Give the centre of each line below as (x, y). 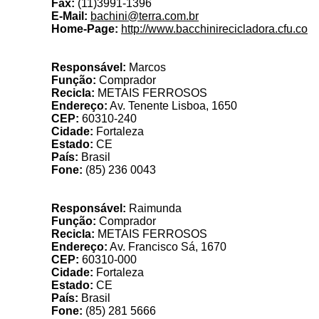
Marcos (146, 67)
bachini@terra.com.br (145, 16)
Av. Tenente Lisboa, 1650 (172, 106)
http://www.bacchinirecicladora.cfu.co (214, 29)
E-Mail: (69, 16)
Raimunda (154, 208)
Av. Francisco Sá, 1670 (167, 247)
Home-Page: (85, 29)
